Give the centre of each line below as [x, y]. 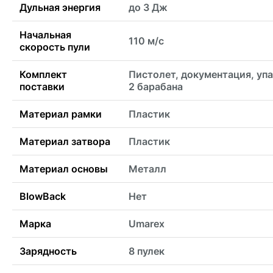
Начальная [45, 35]
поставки [42, 87]
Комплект [43, 75]
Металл [147, 169]
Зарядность [48, 251]
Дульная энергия [60, 8]
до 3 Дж [148, 8]
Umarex [147, 224]
